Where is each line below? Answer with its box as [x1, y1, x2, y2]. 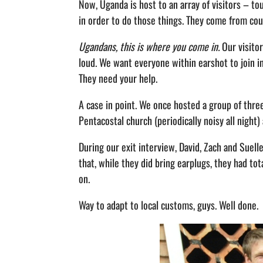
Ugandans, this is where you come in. [79, 39, 220, 55]
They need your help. [79, 70, 158, 86]
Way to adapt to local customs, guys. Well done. [79, 197, 259, 213]
